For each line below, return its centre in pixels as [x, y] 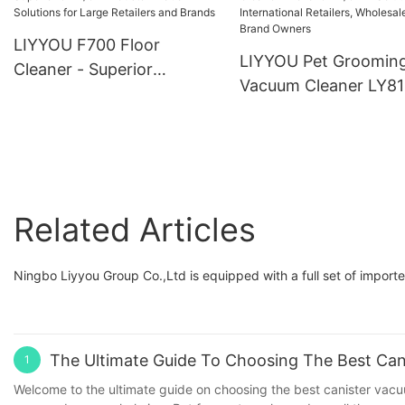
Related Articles [135, 229]
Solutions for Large [86, 118]
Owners [269, 183]
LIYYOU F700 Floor [87, 45]
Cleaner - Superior [83, 69]
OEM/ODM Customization [112, 94]
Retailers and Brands [93, 142]
